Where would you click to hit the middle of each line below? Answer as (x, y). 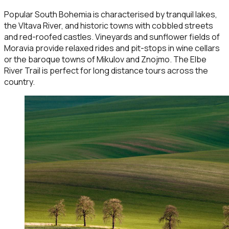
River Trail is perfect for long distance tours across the (106, 71)
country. (19, 82)
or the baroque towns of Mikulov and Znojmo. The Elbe (105, 60)
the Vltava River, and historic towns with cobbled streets (109, 26)
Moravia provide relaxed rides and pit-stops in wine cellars (112, 48)
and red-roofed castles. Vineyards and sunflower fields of (112, 37)
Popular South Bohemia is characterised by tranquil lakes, (111, 15)
